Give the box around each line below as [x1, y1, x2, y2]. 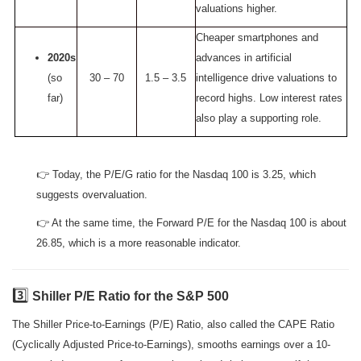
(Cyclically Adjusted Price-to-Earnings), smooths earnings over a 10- [12, 338, 330, 351]
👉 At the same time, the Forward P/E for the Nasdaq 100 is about [36, 217, 346, 230]
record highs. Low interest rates [195, 92, 342, 105]
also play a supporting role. [195, 112, 322, 125]
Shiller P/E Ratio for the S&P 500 [32, 289, 229, 304]
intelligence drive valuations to [195, 72, 337, 85]
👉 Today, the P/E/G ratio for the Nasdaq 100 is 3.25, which [36, 168, 316, 181]
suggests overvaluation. [36, 189, 147, 201]
